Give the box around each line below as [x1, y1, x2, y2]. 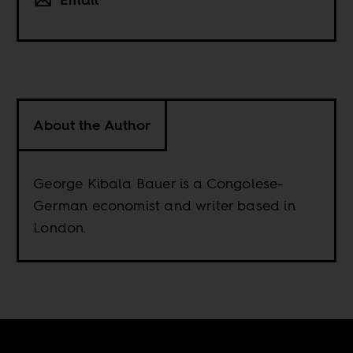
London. [33, 217, 87, 238]
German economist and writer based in [33, 195, 295, 216]
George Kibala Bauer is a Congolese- [33, 173, 284, 194]
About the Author [33, 115, 151, 136]
